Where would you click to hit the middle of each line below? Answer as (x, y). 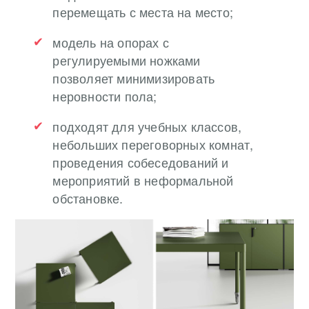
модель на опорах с (111, 42)
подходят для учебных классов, (147, 126)
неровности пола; (105, 96)
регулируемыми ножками (127, 60)
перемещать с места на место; (143, 11)
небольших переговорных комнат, (153, 144)
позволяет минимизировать (134, 78)
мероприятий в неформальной (143, 180)
